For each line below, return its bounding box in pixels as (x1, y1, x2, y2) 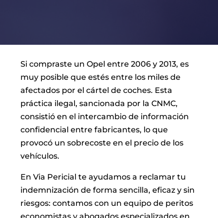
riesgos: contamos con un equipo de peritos (20, 199, 194, 208)
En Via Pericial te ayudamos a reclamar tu (20, 172, 186, 182)
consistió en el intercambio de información (20, 112, 189, 122)
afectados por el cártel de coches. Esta (20, 86, 173, 95)
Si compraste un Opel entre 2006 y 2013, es (20, 59, 189, 69)
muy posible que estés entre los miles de (20, 73, 181, 82)
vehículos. (20, 151, 60, 161)
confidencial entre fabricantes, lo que (20, 125, 168, 135)
